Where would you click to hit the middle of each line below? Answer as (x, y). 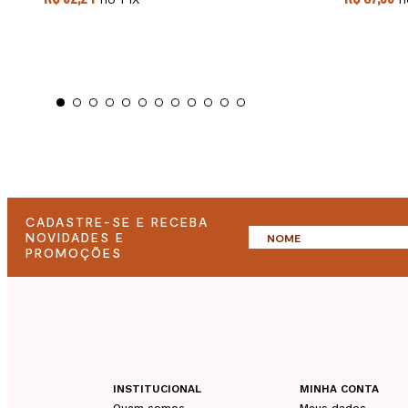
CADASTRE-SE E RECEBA (117, 222)
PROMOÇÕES (74, 253)
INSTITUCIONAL (157, 389)
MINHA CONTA (340, 389)
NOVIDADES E (75, 238)
